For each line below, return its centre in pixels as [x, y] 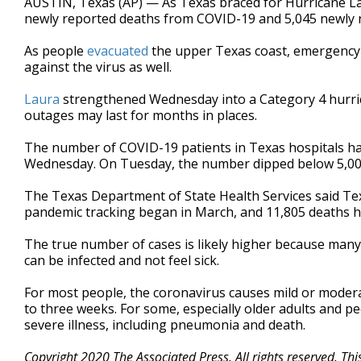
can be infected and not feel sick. [122, 260]
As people [56, 51]
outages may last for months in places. [141, 115]
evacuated [119, 51]
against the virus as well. [98, 67]
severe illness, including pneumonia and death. [165, 325]
